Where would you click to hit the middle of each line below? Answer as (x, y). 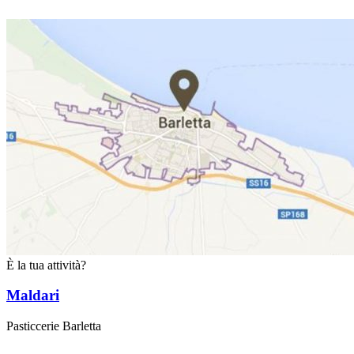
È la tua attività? (46, 265)
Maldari (33, 296)
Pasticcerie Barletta (54, 326)
